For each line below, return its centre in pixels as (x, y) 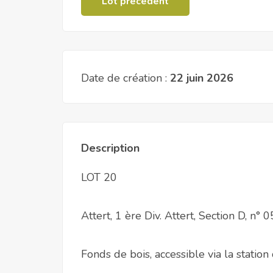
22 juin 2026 (202, 78)
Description (110, 148)
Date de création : (124, 78)
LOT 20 (99, 177)
